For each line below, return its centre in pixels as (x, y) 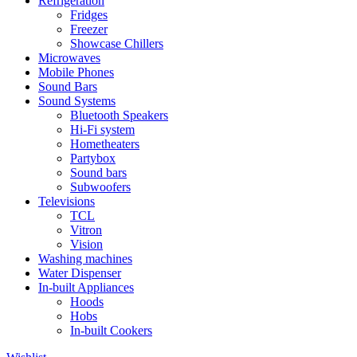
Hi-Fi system (102, 129)
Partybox (93, 158)
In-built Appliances (86, 287)
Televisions (67, 201)
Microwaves (69, 57)
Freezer (89, 29)
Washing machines (85, 258)
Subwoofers (100, 186)
